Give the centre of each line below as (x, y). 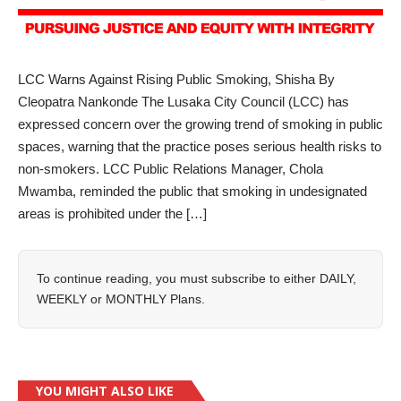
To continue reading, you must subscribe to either (178, 278)
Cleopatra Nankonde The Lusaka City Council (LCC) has (183, 101)
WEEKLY (62, 299)
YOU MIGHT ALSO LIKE (105, 390)
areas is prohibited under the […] (112, 213)
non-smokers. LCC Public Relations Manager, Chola (171, 168)
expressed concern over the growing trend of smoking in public (200, 124)
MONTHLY (136, 299)
